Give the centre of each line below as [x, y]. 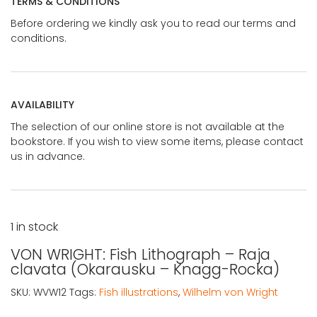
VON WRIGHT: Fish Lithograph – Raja [140, 255]
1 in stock [34, 227]
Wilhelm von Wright [230, 293]
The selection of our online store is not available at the [148, 127]
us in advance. [48, 157]
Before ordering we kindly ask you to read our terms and [153, 24]
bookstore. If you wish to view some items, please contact [157, 142]
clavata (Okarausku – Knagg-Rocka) [145, 270]
